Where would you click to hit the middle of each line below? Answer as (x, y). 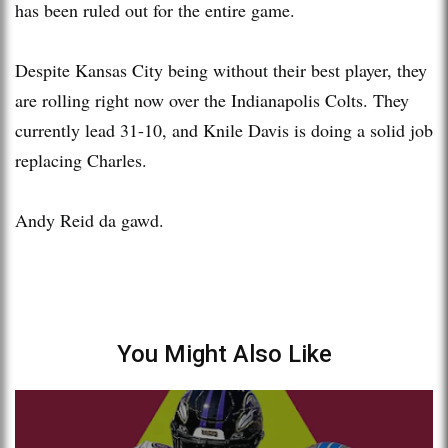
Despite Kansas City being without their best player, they (221, 69)
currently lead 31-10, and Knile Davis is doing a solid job (224, 129)
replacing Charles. (81, 159)
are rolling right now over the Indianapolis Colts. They (212, 99)
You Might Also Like (224, 353)
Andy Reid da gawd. (89, 219)
